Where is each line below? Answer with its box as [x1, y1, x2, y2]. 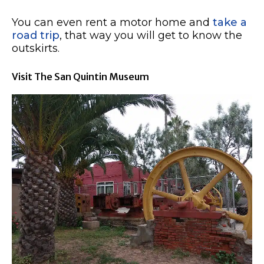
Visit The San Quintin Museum [12, 71, 149, 83]
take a [213, 16, 247, 29]
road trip [12, 29, 60, 42]
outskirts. [12, 42, 60, 55]
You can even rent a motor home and [12, 16, 213, 29]
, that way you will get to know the [60, 29, 242, 42]
